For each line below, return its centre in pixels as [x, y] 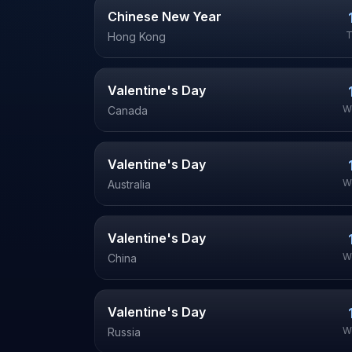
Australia [129, 184]
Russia [124, 332]
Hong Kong [137, 37]
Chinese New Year [165, 16]
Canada [128, 110]
